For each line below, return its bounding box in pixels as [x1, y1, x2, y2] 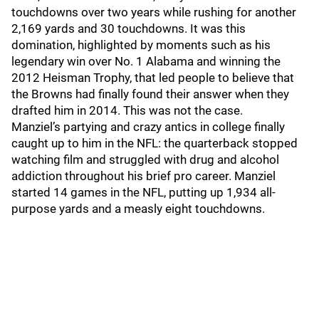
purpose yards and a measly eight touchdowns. [11, 202, 265, 216]
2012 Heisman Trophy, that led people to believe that [11, 70, 294, 85]
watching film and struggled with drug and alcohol [11, 152, 279, 167]
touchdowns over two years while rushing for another [11, 5, 296, 19]
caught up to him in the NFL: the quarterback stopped [11, 136, 298, 150]
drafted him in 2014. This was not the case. [11, 103, 246, 117]
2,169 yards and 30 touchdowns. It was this [11, 21, 246, 36]
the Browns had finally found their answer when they [11, 87, 289, 101]
